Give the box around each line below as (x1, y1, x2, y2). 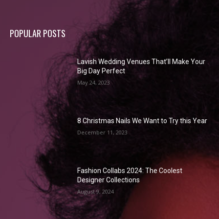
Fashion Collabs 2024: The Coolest (77, 167, 183, 175)
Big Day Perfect (77, 66, 126, 75)
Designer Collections (77, 176, 140, 184)
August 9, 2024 (77, 188, 114, 196)
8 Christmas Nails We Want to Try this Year (77, 117, 208, 125)
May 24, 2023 (77, 78, 110, 86)
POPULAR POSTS (10, 26, 66, 40)
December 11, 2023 (77, 129, 128, 136)
